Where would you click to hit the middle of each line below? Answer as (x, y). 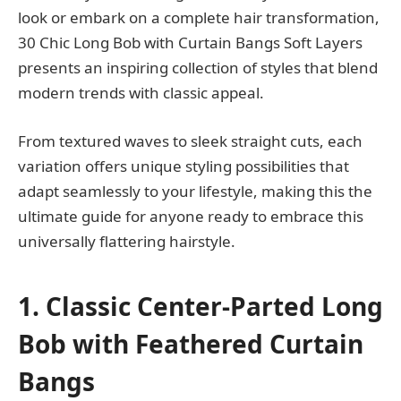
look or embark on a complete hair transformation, (199, 17)
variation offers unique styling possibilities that (183, 166)
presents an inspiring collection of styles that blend (198, 67)
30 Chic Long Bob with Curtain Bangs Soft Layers (190, 42)
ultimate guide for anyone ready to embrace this (191, 216)
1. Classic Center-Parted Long (200, 307)
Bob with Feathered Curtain (191, 344)
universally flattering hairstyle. (127, 241)
